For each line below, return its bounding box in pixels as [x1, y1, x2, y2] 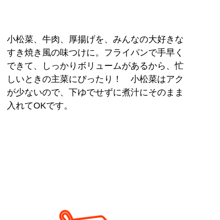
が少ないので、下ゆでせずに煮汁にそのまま [7, 87, 184, 98]
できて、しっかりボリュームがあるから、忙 [7, 61, 184, 71]
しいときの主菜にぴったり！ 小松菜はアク [7, 74, 184, 84]
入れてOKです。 [7, 101, 73, 111]
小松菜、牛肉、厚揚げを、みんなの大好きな [7, 34, 184, 45]
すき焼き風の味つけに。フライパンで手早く [7, 48, 184, 58]
